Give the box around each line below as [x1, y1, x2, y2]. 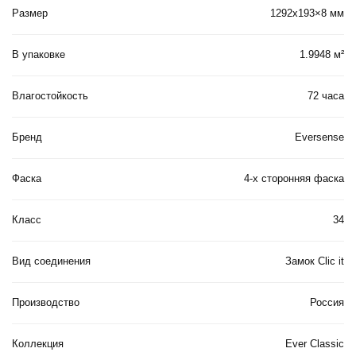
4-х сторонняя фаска [244, 173, 344, 185]
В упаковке [12, 49, 65, 61]
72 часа [308, 91, 344, 103]
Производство [12, 297, 79, 309]
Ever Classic [285, 339, 344, 350]
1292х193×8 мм [270, 8, 344, 20]
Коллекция [12, 339, 64, 350]
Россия [310, 297, 344, 309]
